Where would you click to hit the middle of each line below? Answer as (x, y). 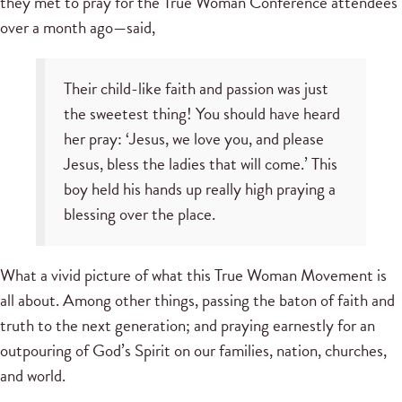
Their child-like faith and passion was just (196, 89)
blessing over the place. (139, 214)
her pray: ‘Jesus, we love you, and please (193, 139)
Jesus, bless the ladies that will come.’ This (200, 164)
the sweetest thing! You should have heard (201, 114)
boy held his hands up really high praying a (199, 189)
